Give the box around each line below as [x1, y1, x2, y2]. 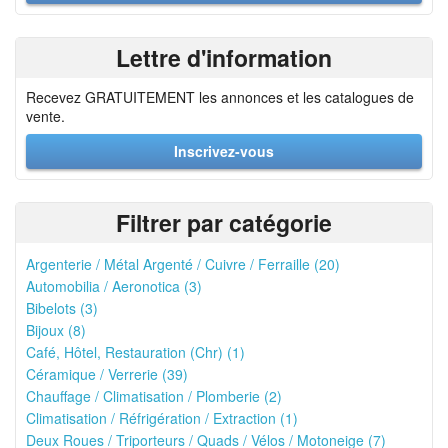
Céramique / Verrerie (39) [26, 364, 188, 384]
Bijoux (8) [26, 320, 86, 340]
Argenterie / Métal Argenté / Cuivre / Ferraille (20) [26, 254, 340, 274]
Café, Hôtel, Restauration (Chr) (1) [26, 342, 245, 362]
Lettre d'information [116, 41, 332, 74]
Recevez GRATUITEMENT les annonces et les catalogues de [26, 87, 414, 107]
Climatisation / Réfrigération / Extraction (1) [26, 408, 298, 428]
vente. [26, 106, 65, 126]
